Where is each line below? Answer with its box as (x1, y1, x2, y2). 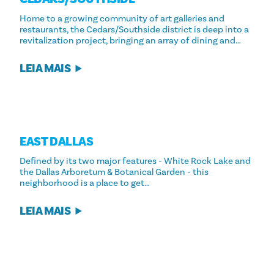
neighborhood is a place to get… (20, 177, 150, 190)
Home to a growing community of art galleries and (20, 13, 224, 25)
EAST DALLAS (20, 133, 94, 150)
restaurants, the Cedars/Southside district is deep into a (20, 24, 249, 36)
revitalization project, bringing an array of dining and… (20, 35, 241, 47)
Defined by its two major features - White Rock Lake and (20, 155, 251, 168)
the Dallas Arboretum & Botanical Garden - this (20, 166, 209, 179)
